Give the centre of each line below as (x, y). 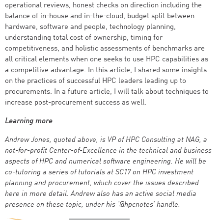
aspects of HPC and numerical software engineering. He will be (106, 162)
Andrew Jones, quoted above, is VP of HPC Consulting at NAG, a (106, 140)
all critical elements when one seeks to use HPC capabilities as (107, 60)
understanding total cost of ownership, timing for (84, 38)
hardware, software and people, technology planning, (90, 27)
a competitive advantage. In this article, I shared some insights (106, 70)
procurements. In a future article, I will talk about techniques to (107, 92)
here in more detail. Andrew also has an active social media (101, 194)
